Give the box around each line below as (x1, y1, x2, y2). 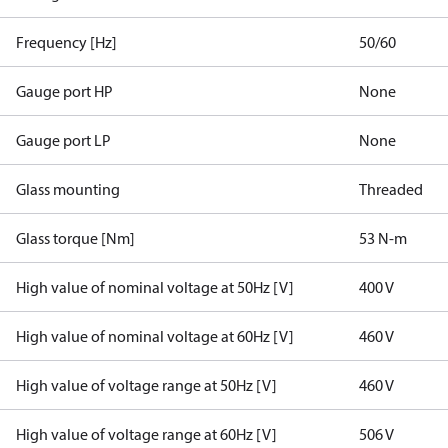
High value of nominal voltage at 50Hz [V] (16, 277, 294, 297)
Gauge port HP (16, 81, 113, 101)
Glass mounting (16, 179, 120, 199)
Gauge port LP (16, 130, 111, 150)
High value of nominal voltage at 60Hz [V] (16, 326, 294, 346)
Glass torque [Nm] (16, 228, 135, 248)
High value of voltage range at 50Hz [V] (16, 375, 277, 395)
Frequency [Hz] (16, 32, 117, 52)
